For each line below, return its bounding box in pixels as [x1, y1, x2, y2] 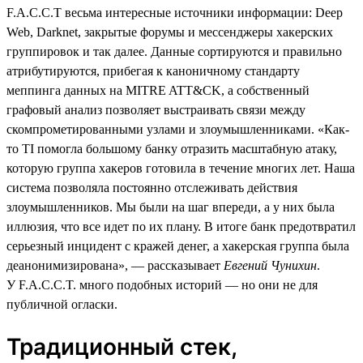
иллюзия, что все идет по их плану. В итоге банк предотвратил [6, 219, 356, 233]
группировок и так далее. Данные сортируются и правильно [6, 44, 342, 58]
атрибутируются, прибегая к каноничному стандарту [6, 63, 300, 78]
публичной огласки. [6, 297, 117, 311]
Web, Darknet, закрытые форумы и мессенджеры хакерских [6, 24, 333, 39]
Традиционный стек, [6, 332, 237, 361]
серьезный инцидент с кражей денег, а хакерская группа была [6, 238, 349, 253]
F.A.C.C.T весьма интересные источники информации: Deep [6, 5, 343, 19]
